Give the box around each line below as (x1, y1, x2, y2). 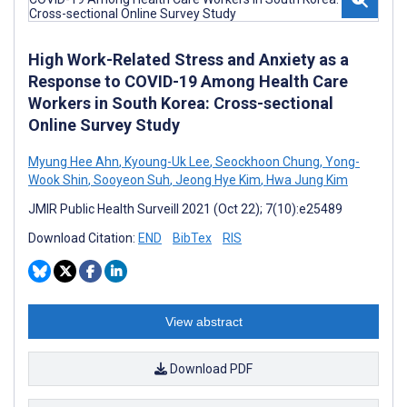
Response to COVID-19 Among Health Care (28, 72, 348, 91)
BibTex (173, 231, 212, 245)
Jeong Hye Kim (173, 173, 261, 187)
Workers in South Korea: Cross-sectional (28, 94, 333, 113)
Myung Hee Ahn (28, 154, 119, 169)
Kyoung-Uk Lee (122, 154, 210, 169)
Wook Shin (28, 173, 88, 187)
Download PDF (167, 362, 253, 376)
